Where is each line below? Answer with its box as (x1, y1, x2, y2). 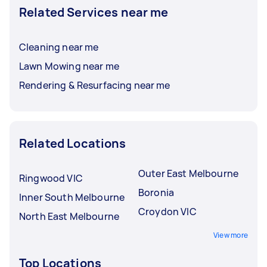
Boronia (138, 185, 175, 199)
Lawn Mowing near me (19, 59, 119, 73)
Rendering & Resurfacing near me (19, 78, 170, 92)
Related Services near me (19, 4, 169, 20)
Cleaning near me (19, 40, 99, 54)
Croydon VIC (138, 204, 197, 218)
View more (213, 229, 248, 240)
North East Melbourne (19, 209, 119, 223)
